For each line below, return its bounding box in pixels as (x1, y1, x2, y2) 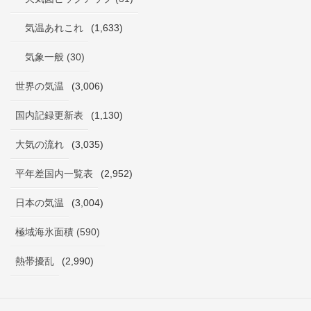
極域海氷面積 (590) (15, 226, 100, 238)
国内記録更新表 (15, 110, 83, 121)
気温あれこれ (25, 22, 83, 34)
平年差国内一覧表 (15, 168, 93, 180)
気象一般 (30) (25, 51, 85, 63)
